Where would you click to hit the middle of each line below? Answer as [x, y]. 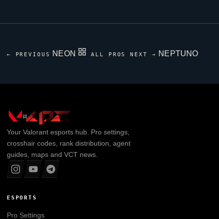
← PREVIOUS [29, 54]
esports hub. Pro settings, [89, 132]
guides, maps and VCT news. [52, 154]
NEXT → [143, 54]
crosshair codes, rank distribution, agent [68, 143]
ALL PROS [108, 54]
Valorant [35, 132]
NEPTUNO [178, 53]
